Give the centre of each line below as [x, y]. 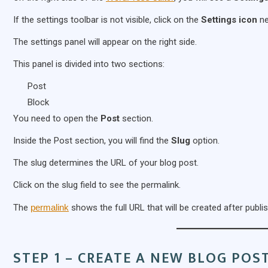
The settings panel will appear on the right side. [105, 42]
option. [205, 141]
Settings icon [229, 20]
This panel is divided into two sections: [89, 64]
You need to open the [57, 119]
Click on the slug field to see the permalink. [97, 185]
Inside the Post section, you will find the [92, 141]
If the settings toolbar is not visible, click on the [107, 20]
